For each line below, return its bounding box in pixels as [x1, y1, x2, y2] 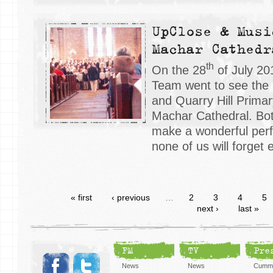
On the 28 [152, 63, 206, 77]
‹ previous [112, 192, 150, 202]
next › [197, 203, 219, 213]
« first [71, 192, 92, 202]
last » [238, 203, 259, 213]
